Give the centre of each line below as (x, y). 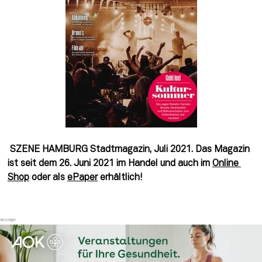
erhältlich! (120, 177)
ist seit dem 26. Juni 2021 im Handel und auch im (110, 163)
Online (225, 163)
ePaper (82, 177)
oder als (48, 177)
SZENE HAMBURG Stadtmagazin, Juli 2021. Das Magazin (128, 149)
